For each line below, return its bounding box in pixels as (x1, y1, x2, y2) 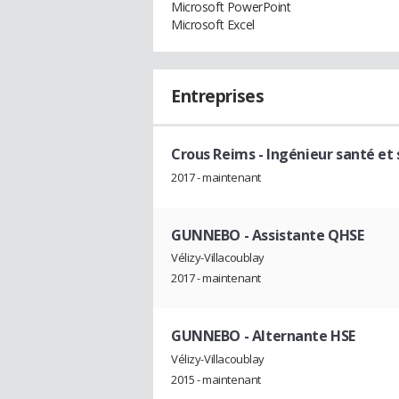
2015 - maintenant (171, 371, 261, 388)
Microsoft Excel (171, 16, 255, 33)
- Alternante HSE (240, 326, 355, 346)
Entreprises (171, 85, 265, 108)
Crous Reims (171, 144, 256, 164)
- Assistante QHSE (240, 224, 364, 245)
